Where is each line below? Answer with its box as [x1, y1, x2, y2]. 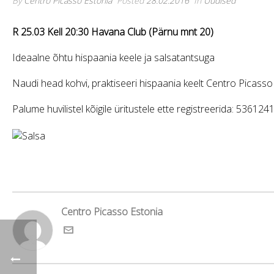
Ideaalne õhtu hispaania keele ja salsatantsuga [12, 51, 215, 64]
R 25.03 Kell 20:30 [12, 25, 91, 39]
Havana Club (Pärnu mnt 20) [91, 25, 213, 39]
